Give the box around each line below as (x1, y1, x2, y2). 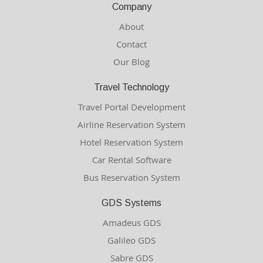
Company (112, 2, 151, 12)
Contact (116, 38, 147, 50)
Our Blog (113, 56, 150, 68)
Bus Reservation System (83, 171, 180, 184)
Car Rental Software (92, 154, 171, 166)
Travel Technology (94, 82, 169, 93)
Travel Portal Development (77, 101, 186, 113)
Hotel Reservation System (80, 136, 183, 149)
